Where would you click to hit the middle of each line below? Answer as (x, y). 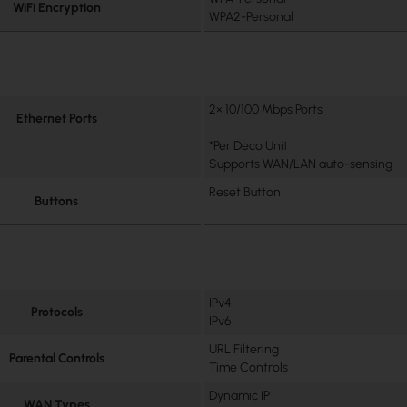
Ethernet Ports (56, 118)
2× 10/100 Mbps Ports (266, 109)
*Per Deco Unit (249, 145)
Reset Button (245, 192)
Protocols (56, 312)
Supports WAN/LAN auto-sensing (301, 164)
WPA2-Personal (252, 16)
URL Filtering (244, 349)
